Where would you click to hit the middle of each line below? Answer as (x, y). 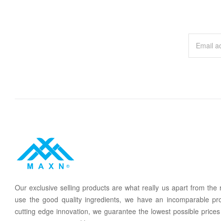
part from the (197, 187)
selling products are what (100, 187)
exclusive (44, 187)
